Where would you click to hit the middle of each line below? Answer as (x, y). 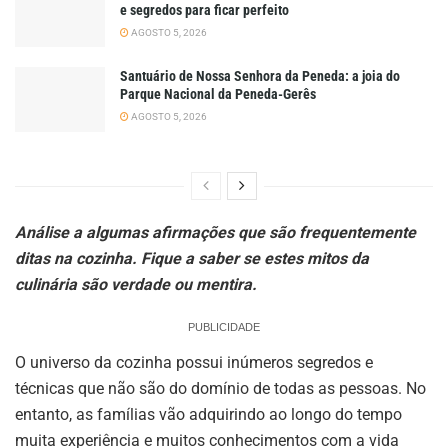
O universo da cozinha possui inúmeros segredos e (194, 362)
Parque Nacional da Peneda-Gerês (218, 94)
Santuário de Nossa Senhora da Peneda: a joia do (260, 76)
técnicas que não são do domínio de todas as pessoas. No (220, 388)
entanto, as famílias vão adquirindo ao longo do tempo (208, 414)
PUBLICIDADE (224, 326)
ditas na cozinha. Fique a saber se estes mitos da (192, 258)
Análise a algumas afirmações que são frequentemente (215, 232)
